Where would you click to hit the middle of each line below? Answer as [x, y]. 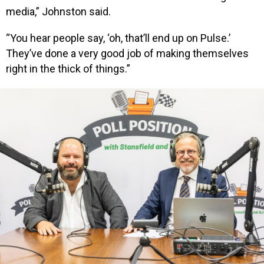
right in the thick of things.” [68, 69]
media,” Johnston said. [58, 11]
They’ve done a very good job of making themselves [127, 54]
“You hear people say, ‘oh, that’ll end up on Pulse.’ [118, 38]
